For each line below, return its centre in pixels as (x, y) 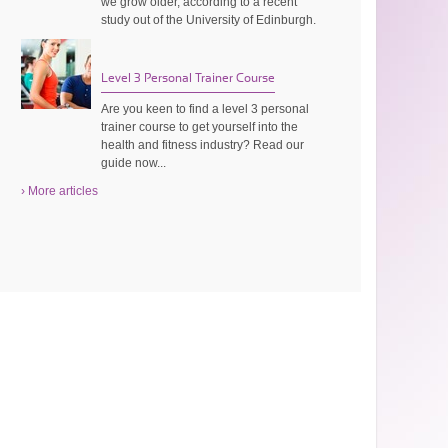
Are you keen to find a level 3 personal (205, 108)
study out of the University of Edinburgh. (209, 19)
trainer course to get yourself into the (200, 126)
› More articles (60, 190)
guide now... (134, 162)
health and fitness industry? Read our (203, 144)
